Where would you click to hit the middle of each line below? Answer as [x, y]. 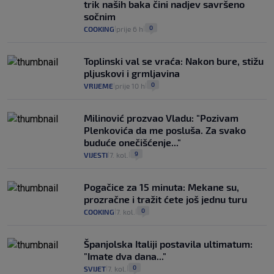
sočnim [100, 17]
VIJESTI [96, 155]
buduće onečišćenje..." [132, 143]
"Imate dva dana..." [125, 256]
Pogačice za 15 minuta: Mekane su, [161, 187]
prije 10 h [130, 86]
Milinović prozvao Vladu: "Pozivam [161, 118]
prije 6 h [130, 29]
